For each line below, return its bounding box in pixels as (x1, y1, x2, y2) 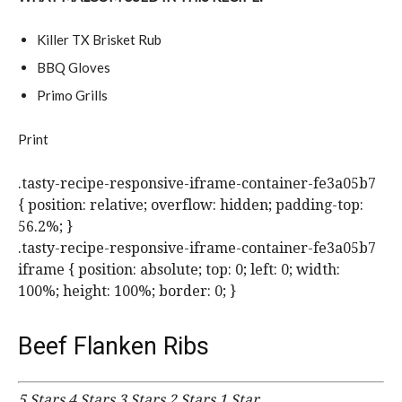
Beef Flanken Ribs (18, 331, 209, 361)
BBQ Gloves (37, 58, 110, 75)
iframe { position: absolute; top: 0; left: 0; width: (18, 260, 340, 278)
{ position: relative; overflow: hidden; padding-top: (18, 196, 363, 214)
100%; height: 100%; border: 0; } (18, 282, 236, 300)
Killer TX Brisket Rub (37, 31, 164, 48)
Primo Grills (37, 86, 108, 103)
